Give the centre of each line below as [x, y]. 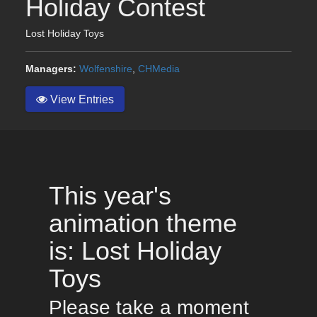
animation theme [143, 224]
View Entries [81, 99]
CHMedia [159, 68]
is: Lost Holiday [135, 251]
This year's [110, 196]
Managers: [51, 68]
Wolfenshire [106, 68]
